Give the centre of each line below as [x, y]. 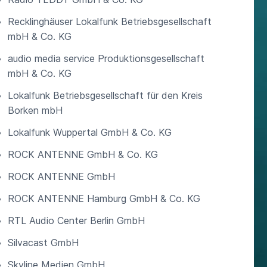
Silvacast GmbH [43, 243]
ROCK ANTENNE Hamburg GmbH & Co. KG [104, 198]
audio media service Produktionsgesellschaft [106, 58]
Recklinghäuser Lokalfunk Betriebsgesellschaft [109, 21]
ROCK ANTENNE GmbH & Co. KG [83, 154]
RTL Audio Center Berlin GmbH [76, 221]
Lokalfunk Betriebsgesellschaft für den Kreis [105, 95]
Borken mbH [35, 110]
